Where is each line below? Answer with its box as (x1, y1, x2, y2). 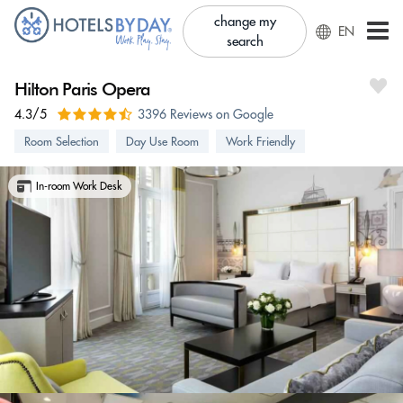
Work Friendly (226, 134, 295, 148)
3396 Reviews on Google (138, 106, 273, 122)
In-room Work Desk (36, 179, 122, 193)
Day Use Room (126, 134, 199, 148)
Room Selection (24, 134, 99, 148)
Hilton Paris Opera (14, 77, 150, 100)
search (226, 32, 264, 49)
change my (213, 13, 276, 30)
